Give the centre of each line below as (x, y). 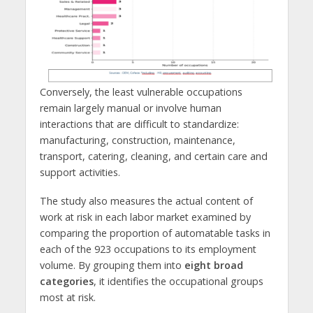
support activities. (80, 173)
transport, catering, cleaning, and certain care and (153, 156)
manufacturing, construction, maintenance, (137, 140)
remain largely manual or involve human (130, 108)
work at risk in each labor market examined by (145, 217)
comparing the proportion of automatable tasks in (155, 233)
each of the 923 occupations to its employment (148, 249)
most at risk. (67, 298)
